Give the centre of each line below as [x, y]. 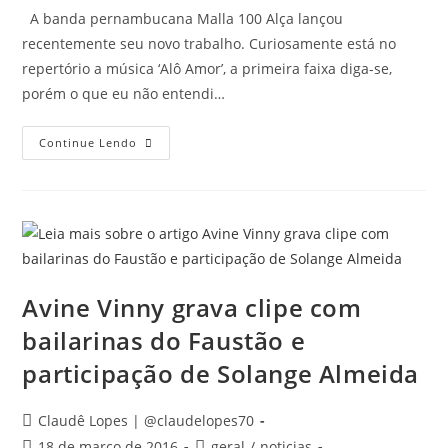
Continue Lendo [88, 142]
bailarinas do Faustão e [164, 340]
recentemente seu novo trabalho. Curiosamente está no [209, 43]
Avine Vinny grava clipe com [192, 307]
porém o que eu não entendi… [124, 93]
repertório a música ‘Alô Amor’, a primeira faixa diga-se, [207, 68]
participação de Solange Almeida [221, 373]
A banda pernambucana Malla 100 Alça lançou [183, 18]
